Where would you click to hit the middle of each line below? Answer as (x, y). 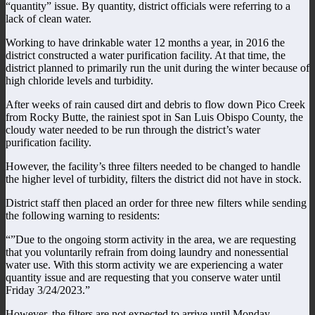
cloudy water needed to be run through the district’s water (133, 129)
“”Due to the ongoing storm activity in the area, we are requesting (151, 239)
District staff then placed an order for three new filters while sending (156, 202)
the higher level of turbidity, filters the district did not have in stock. (154, 179)
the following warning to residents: (83, 215)
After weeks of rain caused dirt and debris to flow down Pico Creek (155, 104)
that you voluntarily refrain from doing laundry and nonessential (147, 252)
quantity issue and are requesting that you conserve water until (143, 277)
